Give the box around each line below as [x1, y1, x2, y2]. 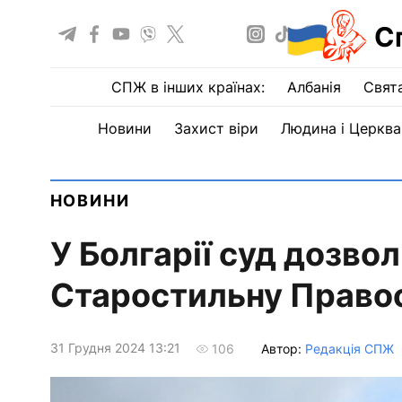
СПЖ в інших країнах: [110, 78, 265, 96]
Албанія [286, 78, 341, 96]
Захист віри [173, 119, 258, 137]
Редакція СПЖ [304, 340, 394, 356]
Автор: [260, 340, 305, 356]
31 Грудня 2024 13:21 [49, 340, 180, 356]
